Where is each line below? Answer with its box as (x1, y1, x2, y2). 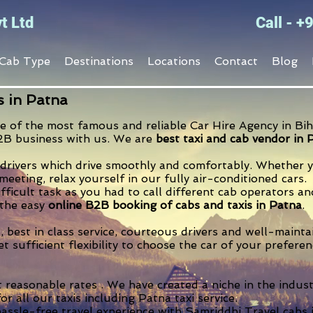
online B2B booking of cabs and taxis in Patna (48, 198, 302, 212)
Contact (214, 54, 258, 68)
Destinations (64, 54, 133, 68)
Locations (147, 54, 201, 68)
